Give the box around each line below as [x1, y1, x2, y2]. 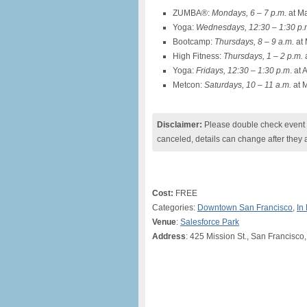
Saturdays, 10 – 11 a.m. [204, 80, 291, 90]
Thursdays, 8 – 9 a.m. [214, 37, 294, 47]
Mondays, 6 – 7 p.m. [212, 8, 286, 18]
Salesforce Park [180, 217, 239, 227]
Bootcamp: [173, 37, 214, 47]
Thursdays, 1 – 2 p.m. [223, 51, 303, 61]
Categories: [152, 203, 197, 212]
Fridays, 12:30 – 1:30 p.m [196, 66, 290, 75]
